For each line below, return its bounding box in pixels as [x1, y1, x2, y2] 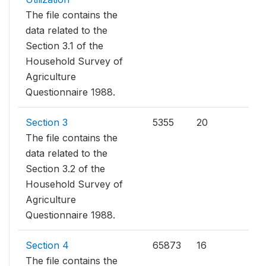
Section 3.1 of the [26, 39, 103, 52]
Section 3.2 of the [26, 162, 105, 175]
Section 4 [26, 239, 69, 251]
